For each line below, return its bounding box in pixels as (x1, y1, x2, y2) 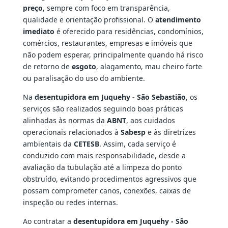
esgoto (71, 62, 96, 72)
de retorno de (22, 62, 72, 72)
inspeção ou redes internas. (22, 197, 118, 208)
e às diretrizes (145, 127, 196, 137)
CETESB (73, 139, 99, 149)
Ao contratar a (22, 216, 73, 226)
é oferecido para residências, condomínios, (54, 26, 204, 37)
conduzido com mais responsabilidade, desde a (22, 151, 186, 161)
